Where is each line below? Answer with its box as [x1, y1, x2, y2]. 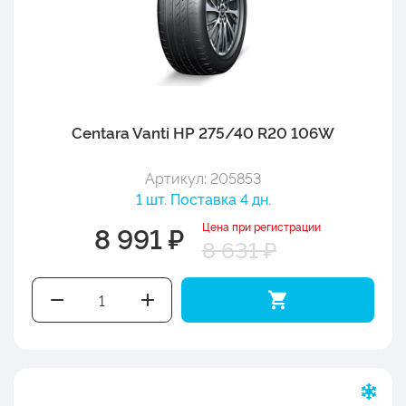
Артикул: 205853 [145, 167, 261, 188]
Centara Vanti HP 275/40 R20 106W [72, 121, 334, 142]
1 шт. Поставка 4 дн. [135, 188, 271, 208]
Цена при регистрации [202, 217, 321, 234]
